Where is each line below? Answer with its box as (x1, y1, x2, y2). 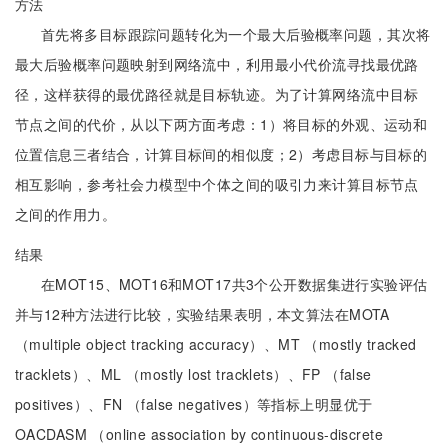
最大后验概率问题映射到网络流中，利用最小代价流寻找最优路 (15, 54, 419, 74)
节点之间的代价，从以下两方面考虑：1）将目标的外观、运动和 (15, 114, 428, 134)
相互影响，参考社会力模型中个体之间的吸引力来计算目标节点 (15, 174, 419, 194)
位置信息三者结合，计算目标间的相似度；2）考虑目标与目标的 (15, 144, 428, 164)
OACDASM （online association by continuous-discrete (15, 424, 383, 444)
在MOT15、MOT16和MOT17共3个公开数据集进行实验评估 (41, 274, 428, 294)
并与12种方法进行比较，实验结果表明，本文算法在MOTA (15, 304, 390, 324)
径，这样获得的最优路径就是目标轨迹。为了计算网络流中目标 (15, 84, 419, 104)
